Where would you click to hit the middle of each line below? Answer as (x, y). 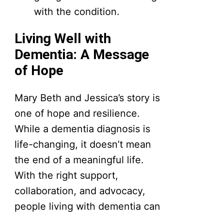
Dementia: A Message (82, 55)
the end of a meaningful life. (79, 160)
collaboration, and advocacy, (80, 191)
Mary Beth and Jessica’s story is (87, 98)
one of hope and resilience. (77, 113)
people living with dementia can (88, 206)
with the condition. (77, 12)
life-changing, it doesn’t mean (83, 144)
